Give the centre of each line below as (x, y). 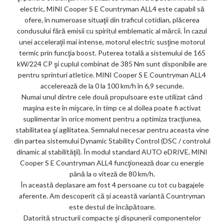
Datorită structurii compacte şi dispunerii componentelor (112, 217)
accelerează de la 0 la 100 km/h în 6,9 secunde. (112, 85)
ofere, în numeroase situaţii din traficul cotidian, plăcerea (112, 19)
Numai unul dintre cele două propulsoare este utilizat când (112, 96)
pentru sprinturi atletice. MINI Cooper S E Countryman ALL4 (112, 74)
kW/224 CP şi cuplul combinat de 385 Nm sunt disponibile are (112, 63)
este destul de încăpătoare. (112, 206)
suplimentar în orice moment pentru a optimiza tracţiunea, (112, 118)
